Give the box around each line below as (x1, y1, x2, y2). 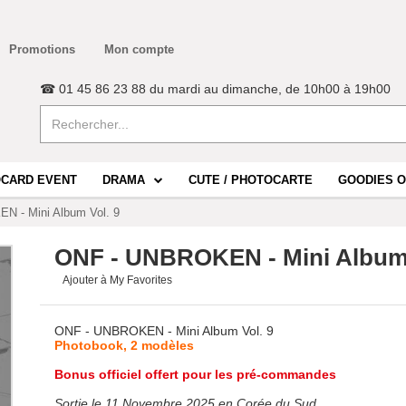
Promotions (9, 43, 75, 56)
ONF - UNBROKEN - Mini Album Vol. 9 (54, 324, 274, 338)
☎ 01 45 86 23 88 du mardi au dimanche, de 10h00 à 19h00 (40, 82, 391, 96)
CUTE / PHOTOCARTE (188, 173, 313, 188)
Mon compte (104, 43, 174, 56)
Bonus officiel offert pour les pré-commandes (54, 367, 336, 382)
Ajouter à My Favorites (63, 274, 172, 286)
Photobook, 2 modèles (54, 338, 194, 353)
